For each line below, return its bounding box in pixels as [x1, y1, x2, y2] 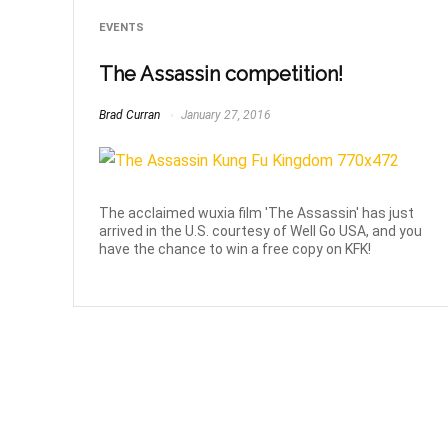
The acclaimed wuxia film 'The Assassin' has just [99, 204, 415, 221]
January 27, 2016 [178, 107, 272, 122]
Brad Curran [99, 107, 161, 122]
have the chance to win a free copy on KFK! [99, 240, 372, 257]
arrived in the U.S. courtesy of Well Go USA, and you [99, 222, 423, 239]
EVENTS [99, 20, 145, 34]
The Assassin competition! [99, 62, 344, 87]
